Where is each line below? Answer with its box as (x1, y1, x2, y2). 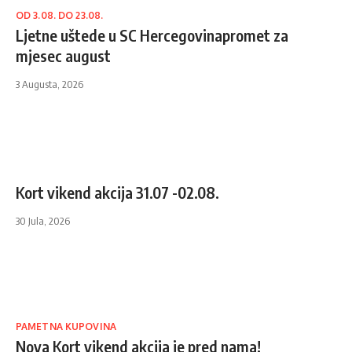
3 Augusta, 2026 (16, 78, 83, 91)
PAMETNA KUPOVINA (16, 321, 116, 333)
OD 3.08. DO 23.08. (16, 9, 104, 22)
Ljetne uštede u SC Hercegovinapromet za (16, 25, 288, 46)
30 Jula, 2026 (16, 214, 70, 228)
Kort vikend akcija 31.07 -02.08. (16, 182, 219, 203)
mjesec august (16, 46, 111, 66)
